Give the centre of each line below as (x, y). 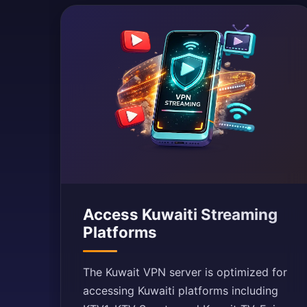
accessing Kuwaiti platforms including (181, 291)
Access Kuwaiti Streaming (180, 214)
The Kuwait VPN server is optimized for (185, 272)
